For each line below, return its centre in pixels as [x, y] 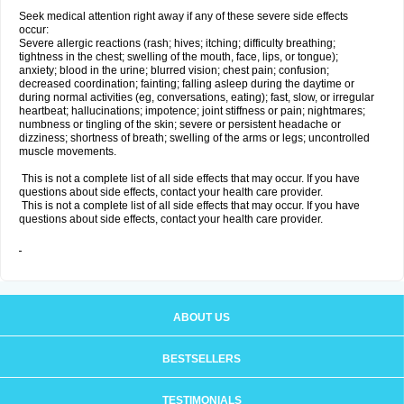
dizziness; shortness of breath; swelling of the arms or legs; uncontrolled [194, 138]
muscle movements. [68, 151]
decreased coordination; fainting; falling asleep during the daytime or [187, 84]
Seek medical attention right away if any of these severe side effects [184, 16]
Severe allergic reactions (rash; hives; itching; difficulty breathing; [177, 43]
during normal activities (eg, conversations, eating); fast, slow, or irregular [197, 97]
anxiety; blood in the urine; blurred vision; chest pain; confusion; [174, 70]
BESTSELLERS [202, 359]
